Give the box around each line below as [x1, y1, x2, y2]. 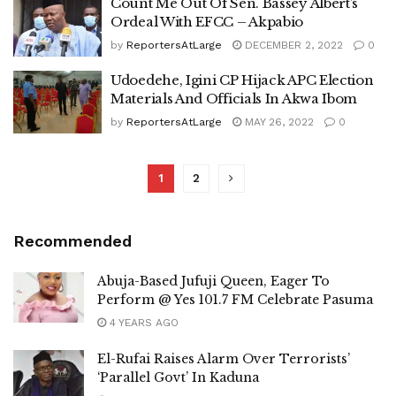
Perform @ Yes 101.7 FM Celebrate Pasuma [97, 292, 373, 308]
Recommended [13, 232, 132, 250]
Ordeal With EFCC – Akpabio [110, 13, 304, 30]
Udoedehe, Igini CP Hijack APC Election [110, 71, 374, 88]
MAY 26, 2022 [241, 115, 314, 128]
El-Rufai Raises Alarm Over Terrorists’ [97, 351, 350, 367]
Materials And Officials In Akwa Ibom [110, 89, 358, 107]
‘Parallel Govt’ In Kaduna [97, 369, 259, 385]
